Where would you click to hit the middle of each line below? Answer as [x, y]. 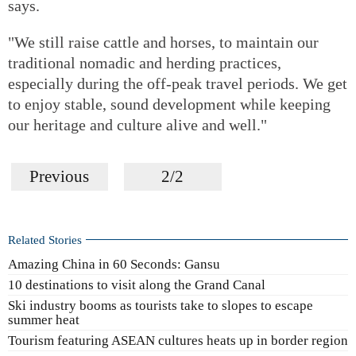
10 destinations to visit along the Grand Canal [137, 285]
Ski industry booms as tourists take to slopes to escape [161, 306]
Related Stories [45, 239]
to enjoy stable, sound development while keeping [169, 104]
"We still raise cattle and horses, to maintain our [163, 42]
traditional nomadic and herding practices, [145, 62]
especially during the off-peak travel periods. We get [178, 83]
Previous [60, 176]
